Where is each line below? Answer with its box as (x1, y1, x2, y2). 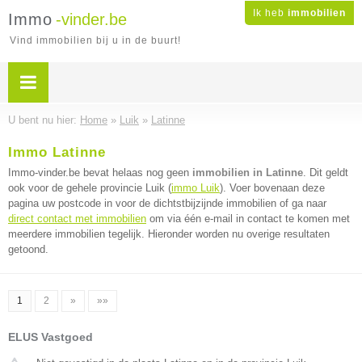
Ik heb (253, 7, 288, 19)
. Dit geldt (303, 166, 348, 179)
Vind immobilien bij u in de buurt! (10, 35, 181, 46)
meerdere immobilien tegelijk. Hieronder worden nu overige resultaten (8, 228, 330, 240)
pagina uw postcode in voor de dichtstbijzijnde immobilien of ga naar (8, 197, 326, 209)
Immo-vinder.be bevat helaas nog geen (8, 166, 192, 179)
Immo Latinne (8, 145, 106, 160)
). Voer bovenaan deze (220, 182, 325, 194)
